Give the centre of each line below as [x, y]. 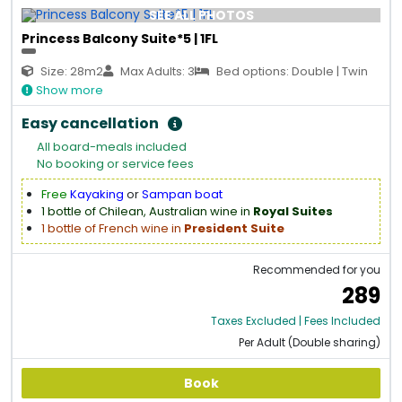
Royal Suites [293, 211]
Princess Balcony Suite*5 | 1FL [120, 38]
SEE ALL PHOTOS [201, 15]
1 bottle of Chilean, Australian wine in [147, 211]
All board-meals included [112, 147]
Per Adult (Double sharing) [310, 342]
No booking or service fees [115, 164]
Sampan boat [182, 194]
